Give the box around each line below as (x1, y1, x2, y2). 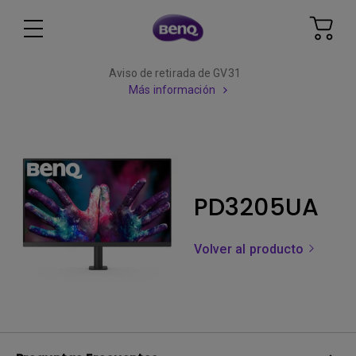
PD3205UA (194, 191, 319, 224)
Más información (129, 83, 215, 96)
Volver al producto (194, 242, 308, 257)
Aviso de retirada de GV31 (109, 67, 241, 79)
